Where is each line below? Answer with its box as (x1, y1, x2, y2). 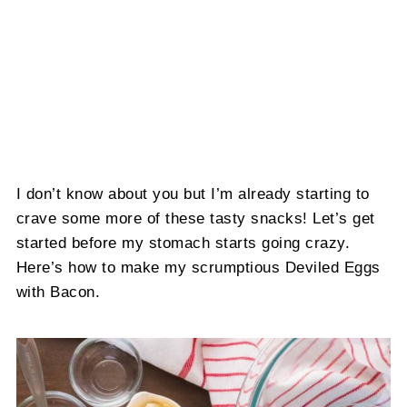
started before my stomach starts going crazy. (15, 234, 351, 252)
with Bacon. (15, 283, 101, 301)
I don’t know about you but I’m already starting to (15, 185, 370, 203)
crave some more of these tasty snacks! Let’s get (15, 210, 375, 227)
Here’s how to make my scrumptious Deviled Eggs (15, 259, 381, 276)
